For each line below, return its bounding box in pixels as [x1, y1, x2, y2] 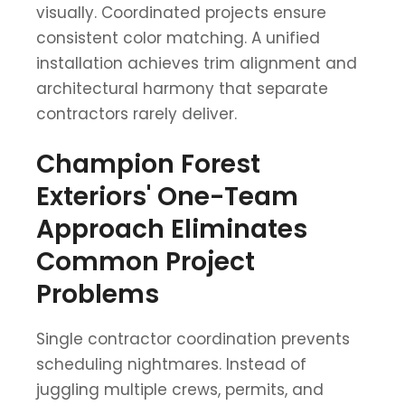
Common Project [36, 243, 255, 279]
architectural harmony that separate [36, 77, 328, 99]
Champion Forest [36, 146, 260, 182]
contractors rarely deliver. [36, 102, 237, 125]
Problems [36, 276, 159, 312]
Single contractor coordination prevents [36, 327, 350, 350]
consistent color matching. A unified [36, 26, 320, 49]
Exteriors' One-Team [36, 178, 298, 214]
